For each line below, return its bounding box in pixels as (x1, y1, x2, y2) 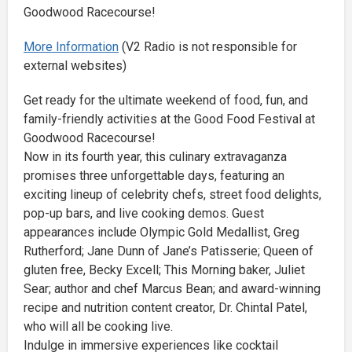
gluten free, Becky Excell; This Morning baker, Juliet (24, 262, 305, 278)
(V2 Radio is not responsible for (119, 39, 297, 55)
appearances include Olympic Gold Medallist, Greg (24, 225, 299, 240)
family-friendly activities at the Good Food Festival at (24, 112, 315, 127)
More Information (24, 39, 119, 55)
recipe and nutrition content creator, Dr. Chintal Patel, (24, 300, 307, 316)
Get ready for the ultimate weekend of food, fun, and (24, 93, 308, 108)
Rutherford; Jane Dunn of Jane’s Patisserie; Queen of (24, 244, 313, 259)
